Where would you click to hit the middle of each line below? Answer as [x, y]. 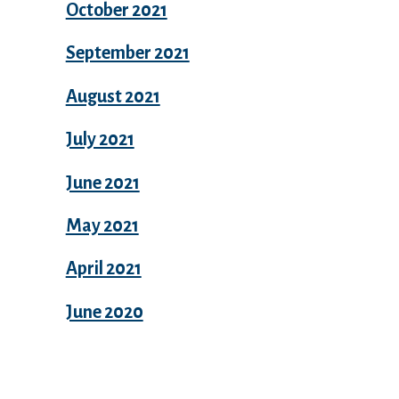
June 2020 [104, 311]
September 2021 [127, 53]
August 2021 [113, 96]
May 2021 [102, 225]
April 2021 [103, 269]
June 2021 [102, 182]
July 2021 [100, 139]
